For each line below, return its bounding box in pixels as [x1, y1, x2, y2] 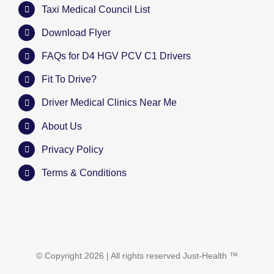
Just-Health [183, 250, 227, 261]
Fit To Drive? [42, 74, 97, 85]
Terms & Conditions [42, 167, 127, 178]
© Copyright [36, 250, 84, 261]
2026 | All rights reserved [84, 250, 183, 261]
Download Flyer [42, 27, 111, 38]
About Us [42, 120, 83, 131]
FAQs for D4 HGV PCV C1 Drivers [42, 51, 191, 62]
